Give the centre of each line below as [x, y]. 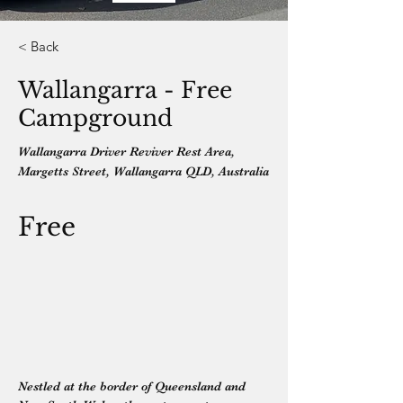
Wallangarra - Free [125, 90]
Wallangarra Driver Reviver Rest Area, [126, 151]
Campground [95, 118]
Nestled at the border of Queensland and [134, 386]
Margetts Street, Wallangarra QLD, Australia [143, 171]
